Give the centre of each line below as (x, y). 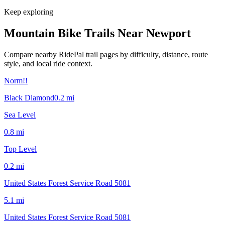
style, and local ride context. (48, 63)
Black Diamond (29, 97)
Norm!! (16, 80)
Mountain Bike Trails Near (75, 33)
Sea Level (20, 115)
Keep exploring (29, 12)
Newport (168, 33)
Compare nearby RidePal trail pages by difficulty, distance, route (106, 54)
